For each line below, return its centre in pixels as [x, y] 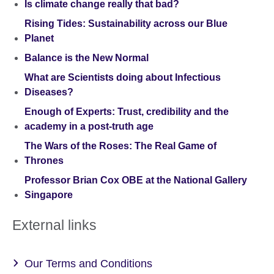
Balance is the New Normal [87, 58]
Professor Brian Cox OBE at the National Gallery [136, 180]
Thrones [44, 161]
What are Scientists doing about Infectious [123, 78]
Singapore [49, 195]
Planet [39, 39]
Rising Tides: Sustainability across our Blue [126, 24]
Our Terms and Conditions [88, 263]
